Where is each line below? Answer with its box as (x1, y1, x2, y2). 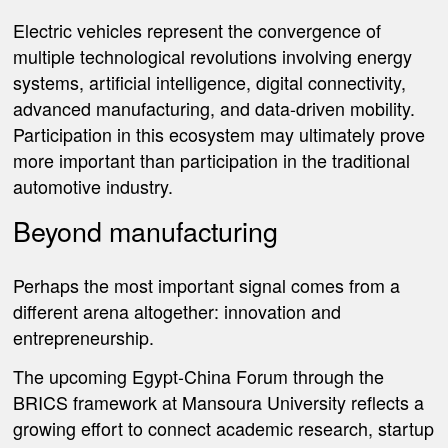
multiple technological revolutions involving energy (13, 42, 413, 69)
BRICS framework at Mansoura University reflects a (13, 388, 425, 415)
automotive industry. (13, 172, 174, 199)
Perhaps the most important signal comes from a (13, 272, 401, 299)
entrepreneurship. (13, 324, 155, 351)
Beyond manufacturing (13, 211, 279, 251)
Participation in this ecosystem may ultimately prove (13, 120, 426, 147)
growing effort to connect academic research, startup (13, 414, 435, 441)
